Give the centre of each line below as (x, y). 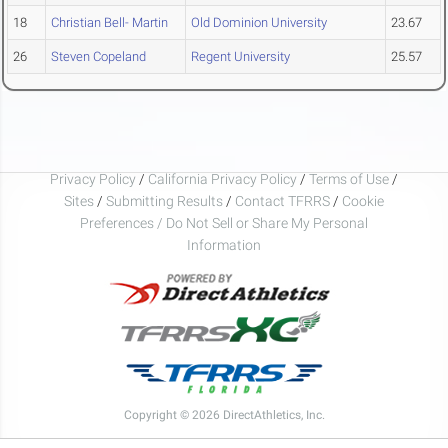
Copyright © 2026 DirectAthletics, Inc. (224, 414)
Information (224, 244)
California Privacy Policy (222, 178)
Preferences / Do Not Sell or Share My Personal (224, 222)
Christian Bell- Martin (109, 23)
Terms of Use (349, 178)
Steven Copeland (98, 57)
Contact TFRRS (284, 200)
